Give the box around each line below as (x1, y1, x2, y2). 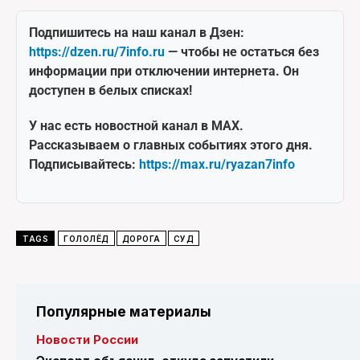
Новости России (36, 331, 138, 347)
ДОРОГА (121, 233, 161, 243)
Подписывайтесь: (29, 156, 139, 172)
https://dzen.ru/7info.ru (29, 43, 165, 59)
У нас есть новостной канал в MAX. (29, 117, 243, 133)
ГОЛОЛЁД (63, 233, 109, 243)
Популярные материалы (36, 303, 211, 320)
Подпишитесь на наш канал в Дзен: (29, 24, 244, 40)
